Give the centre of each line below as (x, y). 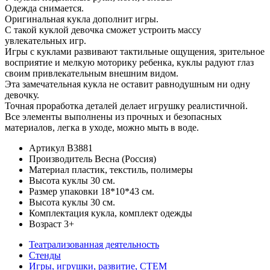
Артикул (47, 148)
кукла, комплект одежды (142, 213)
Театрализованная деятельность (94, 245)
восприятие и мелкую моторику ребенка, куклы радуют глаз (129, 63)
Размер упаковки (64, 192)
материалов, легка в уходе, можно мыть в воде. (102, 128)
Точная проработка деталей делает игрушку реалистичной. (126, 106)
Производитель (61, 159)
